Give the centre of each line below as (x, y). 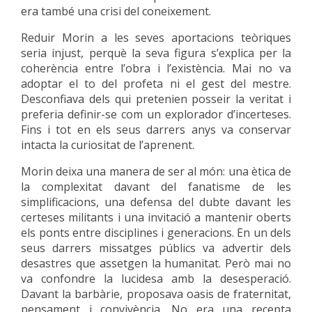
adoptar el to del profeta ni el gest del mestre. (156, 84)
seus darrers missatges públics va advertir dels (156, 248)
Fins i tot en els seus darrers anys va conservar (156, 130)
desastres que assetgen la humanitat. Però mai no (156, 263)
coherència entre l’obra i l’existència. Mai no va (156, 68)
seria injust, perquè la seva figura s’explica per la (156, 53)
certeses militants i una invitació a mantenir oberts (156, 217)
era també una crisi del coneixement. (116, 11)
